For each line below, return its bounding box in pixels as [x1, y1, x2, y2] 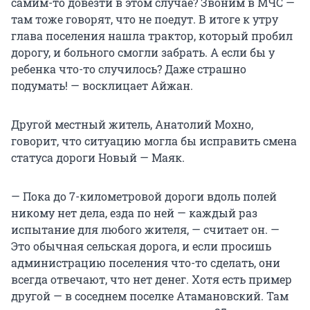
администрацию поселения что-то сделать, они [11, 255, 280, 270]
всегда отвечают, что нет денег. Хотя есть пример [11, 271, 292, 286]
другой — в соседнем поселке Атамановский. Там [11, 288, 289, 303]
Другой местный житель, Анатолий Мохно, [11, 116, 253, 131]
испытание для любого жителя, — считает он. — [11, 221, 280, 237]
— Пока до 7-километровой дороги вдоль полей [11, 188, 277, 203]
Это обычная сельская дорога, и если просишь [11, 238, 271, 253]
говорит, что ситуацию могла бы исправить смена [11, 133, 297, 148]
